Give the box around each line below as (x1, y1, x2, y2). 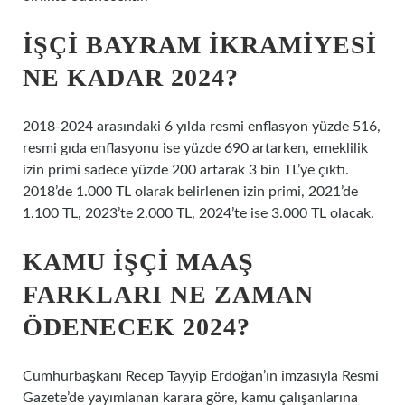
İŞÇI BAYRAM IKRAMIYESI (23, 31, 377, 59)
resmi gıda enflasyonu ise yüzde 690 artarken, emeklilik (23, 141, 368, 155)
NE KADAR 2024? (23, 63, 239, 91)
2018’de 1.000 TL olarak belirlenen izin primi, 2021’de (23, 184, 358, 199)
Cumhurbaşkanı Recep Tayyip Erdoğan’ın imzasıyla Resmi (23, 369, 379, 383)
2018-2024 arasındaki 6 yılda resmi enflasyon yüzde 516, (23, 119, 381, 134)
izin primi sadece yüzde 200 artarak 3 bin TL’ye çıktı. (23, 163, 349, 177)
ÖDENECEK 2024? (23, 313, 250, 341)
